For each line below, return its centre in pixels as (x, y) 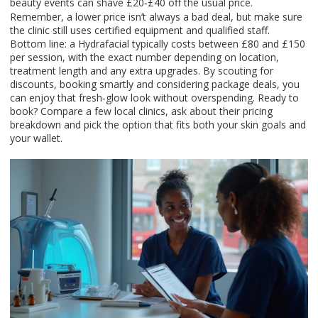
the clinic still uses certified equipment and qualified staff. (140, 30)
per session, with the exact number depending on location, (144, 57)
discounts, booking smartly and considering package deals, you (155, 84)
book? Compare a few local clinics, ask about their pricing (141, 111)
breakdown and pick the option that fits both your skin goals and (158, 125)
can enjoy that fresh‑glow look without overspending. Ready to (154, 98)
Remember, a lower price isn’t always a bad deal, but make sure (156, 17)
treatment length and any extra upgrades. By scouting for (142, 71)
